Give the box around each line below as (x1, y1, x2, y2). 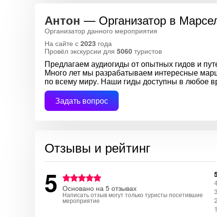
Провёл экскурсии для (45, 46, 117, 56)
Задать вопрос (55, 95, 108, 106)
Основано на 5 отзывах (62, 183, 137, 193)
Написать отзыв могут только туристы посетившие (62, 191, 203, 199)
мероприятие (62, 197, 100, 204)
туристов (132, 46, 162, 56)
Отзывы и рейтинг (45, 138, 150, 156)
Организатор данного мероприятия (45, 26, 157, 35)
